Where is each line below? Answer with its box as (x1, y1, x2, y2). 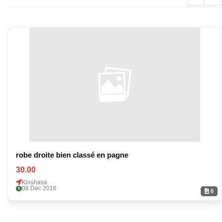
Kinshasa (22, 178, 47, 186)
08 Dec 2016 (22, 185, 56, 192)
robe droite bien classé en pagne (16, 151, 128, 159)
